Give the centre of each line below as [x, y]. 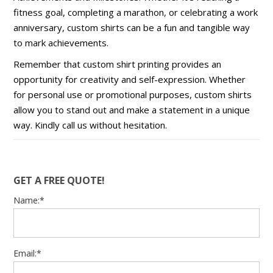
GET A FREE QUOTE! [59, 180]
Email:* [28, 253]
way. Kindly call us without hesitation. [92, 125]
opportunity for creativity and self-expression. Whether [130, 79]
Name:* [29, 200]
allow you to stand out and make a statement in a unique [132, 109]
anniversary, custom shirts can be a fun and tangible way [132, 27]
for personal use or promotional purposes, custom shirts [133, 94]
